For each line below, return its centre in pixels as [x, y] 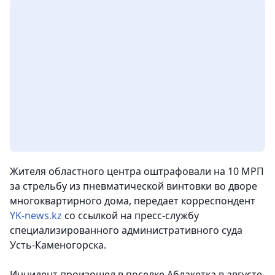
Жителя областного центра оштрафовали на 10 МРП [137, 172]
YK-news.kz [36, 216]
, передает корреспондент [192, 201]
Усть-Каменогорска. [58, 245]
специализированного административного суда [126, 230]
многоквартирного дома [69, 201]
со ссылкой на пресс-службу [130, 216]
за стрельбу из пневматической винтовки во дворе [134, 186]
